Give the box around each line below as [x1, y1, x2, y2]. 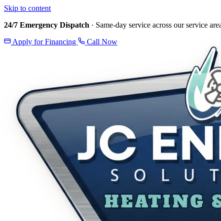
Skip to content [4, 4, 51, 12]
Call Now [85, 37, 117, 46]
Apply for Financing [11, 37, 78, 46]
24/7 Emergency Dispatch [4, 21, 89, 29]
